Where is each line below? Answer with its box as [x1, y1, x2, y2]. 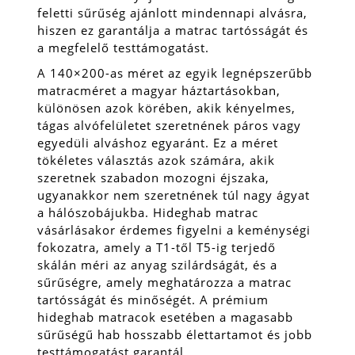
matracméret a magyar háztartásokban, [37, 82, 281, 98]
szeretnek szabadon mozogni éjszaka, [37, 169, 269, 185]
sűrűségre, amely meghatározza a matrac [37, 273, 292, 290]
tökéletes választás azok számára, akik [37, 151, 275, 168]
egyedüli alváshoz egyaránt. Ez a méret [37, 134, 278, 151]
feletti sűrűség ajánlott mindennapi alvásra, [37, 4, 307, 21]
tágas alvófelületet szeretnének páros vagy [37, 116, 301, 133]
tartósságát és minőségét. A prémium [37, 291, 269, 307]
